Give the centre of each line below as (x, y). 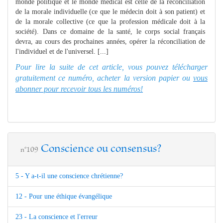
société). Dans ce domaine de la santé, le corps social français (111, 31)
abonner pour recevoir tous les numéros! (79, 89)
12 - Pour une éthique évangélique (64, 196)
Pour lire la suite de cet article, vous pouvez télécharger (111, 67)
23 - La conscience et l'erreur (56, 217)
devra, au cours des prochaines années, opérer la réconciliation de (111, 41)
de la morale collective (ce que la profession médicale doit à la (111, 21)
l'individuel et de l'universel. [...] (62, 51)
